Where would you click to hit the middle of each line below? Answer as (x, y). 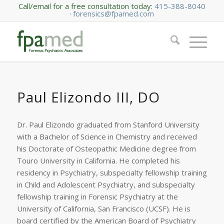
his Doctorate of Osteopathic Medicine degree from (106, 148)
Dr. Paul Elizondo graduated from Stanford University (108, 124)
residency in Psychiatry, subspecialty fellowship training (112, 172)
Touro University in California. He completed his (98, 160)
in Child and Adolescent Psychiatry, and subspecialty (106, 184)
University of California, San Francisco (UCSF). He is (103, 208)
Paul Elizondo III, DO (88, 97)
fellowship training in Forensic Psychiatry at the (97, 196)
